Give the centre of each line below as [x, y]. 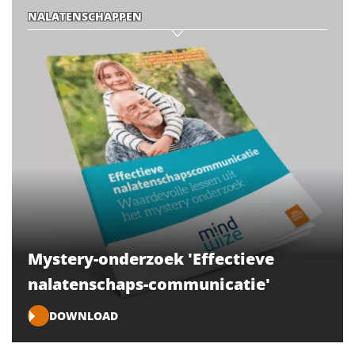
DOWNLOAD [84, 315]
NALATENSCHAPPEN [85, 16]
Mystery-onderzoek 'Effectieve [151, 259]
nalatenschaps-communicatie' [149, 284]
